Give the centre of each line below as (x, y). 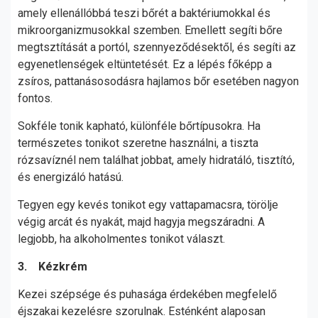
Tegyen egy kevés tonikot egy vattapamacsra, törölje (148, 205)
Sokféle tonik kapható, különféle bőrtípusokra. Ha (139, 126)
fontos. (37, 98)
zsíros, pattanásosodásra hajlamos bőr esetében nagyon (158, 81)
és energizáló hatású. (72, 177)
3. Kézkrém (53, 267)
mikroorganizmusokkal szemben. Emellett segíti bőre (150, 30)
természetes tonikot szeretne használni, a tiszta (138, 143)
